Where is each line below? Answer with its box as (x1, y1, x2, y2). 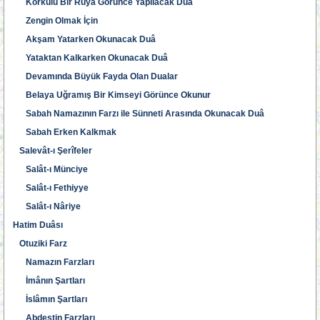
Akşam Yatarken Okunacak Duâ (13, 34, 156, 44)
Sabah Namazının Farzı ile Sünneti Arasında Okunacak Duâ (13, 109, 264, 119)
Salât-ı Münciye (13, 164, 88, 174)
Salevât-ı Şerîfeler (13, 146, 92, 156)
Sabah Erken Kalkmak (13, 127, 116, 137)
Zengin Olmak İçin (13, 16, 98, 26)
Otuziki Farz (13, 239, 67, 249)
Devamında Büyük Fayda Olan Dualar (13, 71, 178, 81)
